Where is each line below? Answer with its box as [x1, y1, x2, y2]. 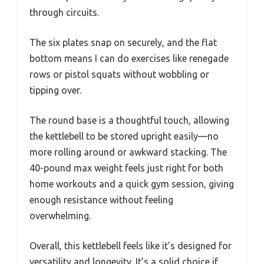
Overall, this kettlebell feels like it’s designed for [29, 240, 232, 251]
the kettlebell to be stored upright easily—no [29, 130, 219, 141]
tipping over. [29, 84, 81, 95]
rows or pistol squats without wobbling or [29, 68, 209, 80]
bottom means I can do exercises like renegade [29, 52, 229, 64]
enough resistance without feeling [29, 194, 173, 205]
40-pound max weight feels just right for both [29, 162, 223, 173]
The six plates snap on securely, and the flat [29, 37, 217, 48]
